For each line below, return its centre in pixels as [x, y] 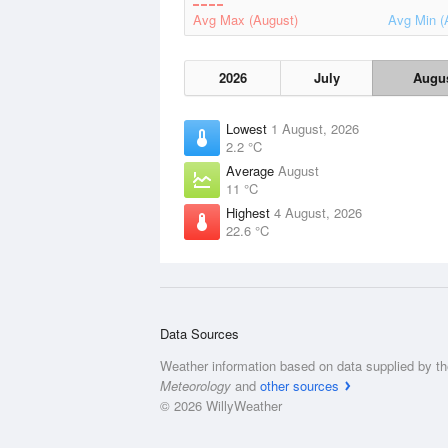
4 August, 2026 [318, 212]
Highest [250, 212]
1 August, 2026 [315, 128]
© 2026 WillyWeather [221, 405]
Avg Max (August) [245, 19]
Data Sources [199, 333]
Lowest [248, 128]
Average [252, 170]
